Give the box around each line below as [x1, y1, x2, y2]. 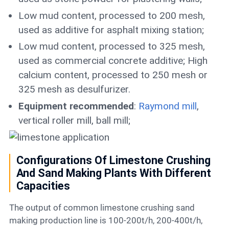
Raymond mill [138, 100, 197, 112]
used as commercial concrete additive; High [18, 55, 208, 67]
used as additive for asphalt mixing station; [18, 24, 204, 36]
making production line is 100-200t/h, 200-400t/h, [9, 215, 202, 225]
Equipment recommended [18, 100, 134, 112]
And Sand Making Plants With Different [16, 166, 212, 179]
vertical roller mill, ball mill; [18, 114, 130, 127]
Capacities [16, 179, 71, 192]
